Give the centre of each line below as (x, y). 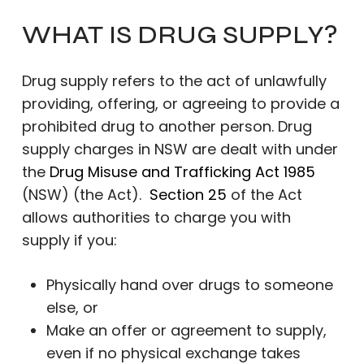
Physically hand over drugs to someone (189, 285)
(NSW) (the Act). (85, 195)
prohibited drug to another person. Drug (167, 126)
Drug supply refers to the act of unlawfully (174, 81)
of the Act (264, 195)
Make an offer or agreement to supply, (186, 330)
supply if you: (69, 240)
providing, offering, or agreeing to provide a (180, 104)
